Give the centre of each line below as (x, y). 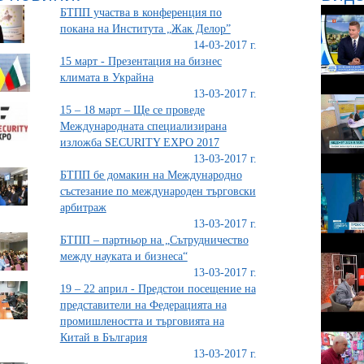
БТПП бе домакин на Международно (151, 175)
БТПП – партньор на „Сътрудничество (154, 240)
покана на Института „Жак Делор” (145, 29)
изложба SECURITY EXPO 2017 (139, 143)
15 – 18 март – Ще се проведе (132, 110)
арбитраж (83, 208)
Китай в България (103, 338)
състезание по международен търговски (158, 191)
